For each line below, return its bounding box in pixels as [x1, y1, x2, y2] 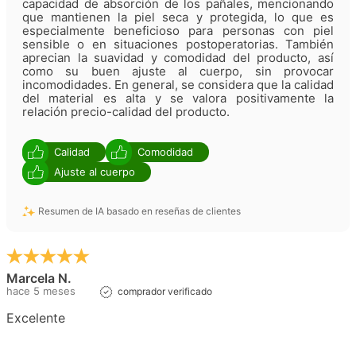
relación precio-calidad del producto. [22, 103, 230, 119]
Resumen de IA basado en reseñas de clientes [38, 204, 241, 217]
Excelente [6, 309, 65, 326]
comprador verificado [118, 284, 212, 297]
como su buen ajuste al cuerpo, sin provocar [22, 63, 334, 79]
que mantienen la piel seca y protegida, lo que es [22, 9, 334, 25]
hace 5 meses [6, 284, 75, 297]
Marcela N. [6, 269, 72, 286]
